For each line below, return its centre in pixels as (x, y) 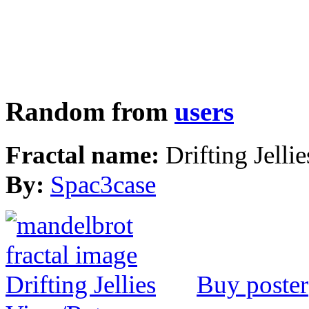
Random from (90, 112)
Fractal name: (86, 155)
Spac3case (103, 185)
